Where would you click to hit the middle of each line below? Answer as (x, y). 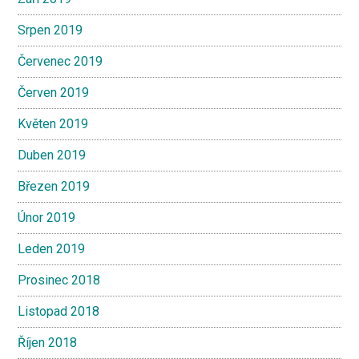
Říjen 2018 (48, 343)
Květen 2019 (53, 124)
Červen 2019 (54, 93)
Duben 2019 (52, 155)
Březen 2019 (54, 186)
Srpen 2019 (50, 30)
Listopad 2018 (59, 311)
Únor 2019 (47, 218)
